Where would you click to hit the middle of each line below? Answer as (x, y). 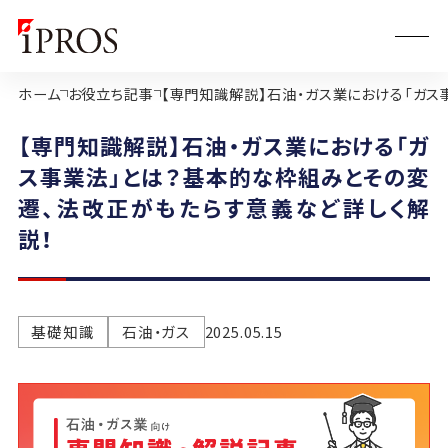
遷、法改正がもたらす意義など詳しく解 (224, 207)
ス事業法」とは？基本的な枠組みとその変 (224, 176)
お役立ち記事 (110, 93)
